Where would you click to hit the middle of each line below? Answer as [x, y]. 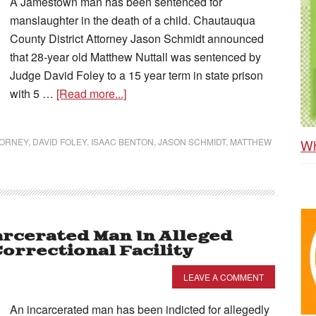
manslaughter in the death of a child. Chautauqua [133, 20]
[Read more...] [91, 93]
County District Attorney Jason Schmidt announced [137, 38]
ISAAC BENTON [122, 141]
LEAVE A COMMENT [224, 277]
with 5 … [33, 93]
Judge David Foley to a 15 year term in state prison [136, 75]
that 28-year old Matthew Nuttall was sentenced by [135, 57]
